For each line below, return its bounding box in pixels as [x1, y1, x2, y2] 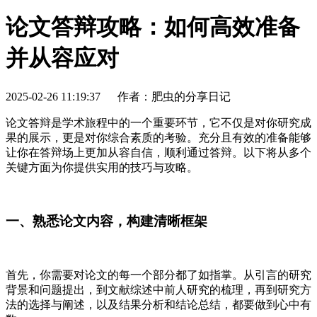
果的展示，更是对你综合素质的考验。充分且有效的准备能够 [6, 131, 311, 144]
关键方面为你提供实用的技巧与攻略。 [6, 161, 198, 173]
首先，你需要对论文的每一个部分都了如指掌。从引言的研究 [6, 269, 311, 281]
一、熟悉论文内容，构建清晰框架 [6, 214, 207, 229]
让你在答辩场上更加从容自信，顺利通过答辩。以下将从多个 [6, 146, 311, 158]
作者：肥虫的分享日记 [117, 90, 231, 103]
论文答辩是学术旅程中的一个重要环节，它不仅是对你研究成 [6, 116, 311, 129]
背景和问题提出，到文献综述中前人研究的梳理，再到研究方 [6, 284, 311, 296]
